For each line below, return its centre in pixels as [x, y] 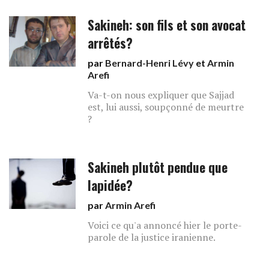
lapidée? [110, 185]
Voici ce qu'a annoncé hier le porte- [165, 225]
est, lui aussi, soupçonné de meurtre [166, 107]
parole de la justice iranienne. [152, 237]
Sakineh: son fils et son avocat [167, 25]
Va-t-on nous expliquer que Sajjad [161, 95]
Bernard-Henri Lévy [150, 63]
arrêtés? [110, 43]
